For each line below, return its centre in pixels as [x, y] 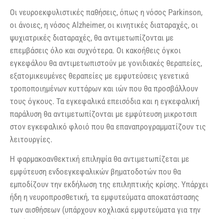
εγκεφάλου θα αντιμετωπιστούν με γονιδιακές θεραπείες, [106, 63]
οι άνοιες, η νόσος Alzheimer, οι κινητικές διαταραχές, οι [104, 25]
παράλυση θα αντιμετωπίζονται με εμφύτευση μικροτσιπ [103, 114]
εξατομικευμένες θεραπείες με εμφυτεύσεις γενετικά [99, 76]
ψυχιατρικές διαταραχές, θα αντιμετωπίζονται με [92, 37]
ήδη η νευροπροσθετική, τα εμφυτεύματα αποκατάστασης [104, 197]
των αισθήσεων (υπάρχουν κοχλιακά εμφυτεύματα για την [105, 209]
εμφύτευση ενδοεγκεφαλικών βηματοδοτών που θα [95, 171]
